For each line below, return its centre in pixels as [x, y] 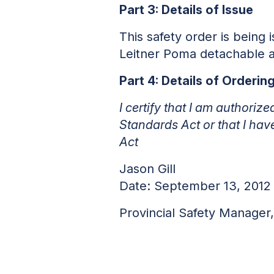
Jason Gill [148, 168]
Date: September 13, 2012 [195, 186]
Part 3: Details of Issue [187, 9]
